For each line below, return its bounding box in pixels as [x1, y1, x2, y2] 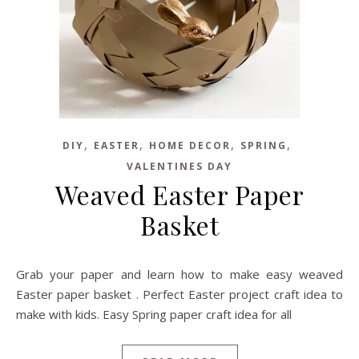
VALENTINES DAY [127, 159, 232, 173]
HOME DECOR [149, 139, 231, 152]
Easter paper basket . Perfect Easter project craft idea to [16, 286, 343, 302]
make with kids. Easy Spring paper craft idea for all [16, 306, 292, 322]
